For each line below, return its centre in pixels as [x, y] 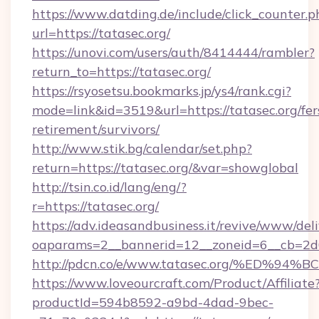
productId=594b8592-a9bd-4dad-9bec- [153, 302]
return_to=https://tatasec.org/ [121, 72]
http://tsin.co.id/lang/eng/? [109, 187]
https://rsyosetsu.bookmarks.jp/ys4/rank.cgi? [162, 91]
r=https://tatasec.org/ [95, 206]
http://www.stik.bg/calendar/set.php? [142, 148]
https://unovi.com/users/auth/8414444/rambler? [173, 52]
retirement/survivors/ [96, 129]
